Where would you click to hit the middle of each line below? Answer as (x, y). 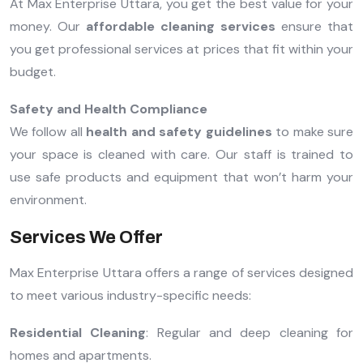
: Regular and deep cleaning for (250, 333)
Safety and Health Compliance (109, 109)
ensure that (314, 27)
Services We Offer (86, 238)
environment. (48, 200)
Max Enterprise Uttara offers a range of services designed (181, 273)
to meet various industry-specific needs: (130, 296)
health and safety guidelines (179, 132)
